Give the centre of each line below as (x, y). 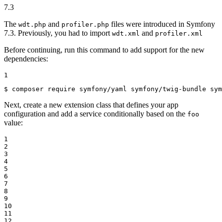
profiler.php (85, 25)
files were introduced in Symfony (162, 24)
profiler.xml (179, 34)
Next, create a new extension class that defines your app (91, 105)
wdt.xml (126, 34)
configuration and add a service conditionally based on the (96, 114)
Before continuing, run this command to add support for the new (104, 50)
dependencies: (26, 59)
